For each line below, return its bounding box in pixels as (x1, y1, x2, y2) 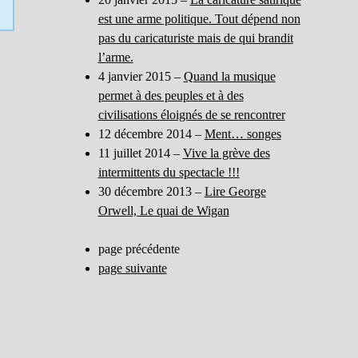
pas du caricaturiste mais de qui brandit (97, 30, 293, 45)
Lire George (204, 184, 266, 198)
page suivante (97, 261, 167, 275)
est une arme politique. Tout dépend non (97, 11, 300, 26)
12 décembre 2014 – (97, 126, 205, 141)
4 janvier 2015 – (97, 69, 184, 83)
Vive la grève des (182, 145, 270, 160)
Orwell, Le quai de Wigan (97, 203, 229, 217)
